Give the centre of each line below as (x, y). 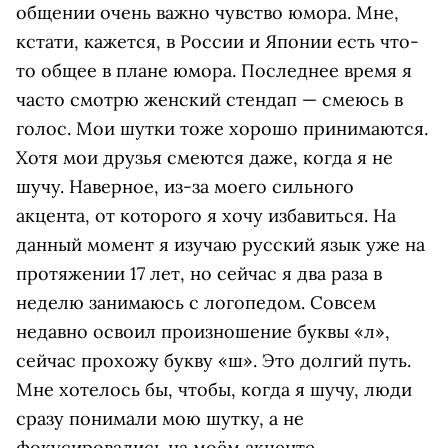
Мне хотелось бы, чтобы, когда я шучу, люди (214, 390)
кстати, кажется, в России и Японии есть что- (217, 42)
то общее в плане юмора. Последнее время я (214, 71)
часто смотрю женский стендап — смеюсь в (209, 100)
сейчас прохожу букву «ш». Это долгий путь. (213, 361)
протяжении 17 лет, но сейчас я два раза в (199, 274)
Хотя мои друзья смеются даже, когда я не (204, 158)
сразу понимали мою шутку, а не (160, 419)
